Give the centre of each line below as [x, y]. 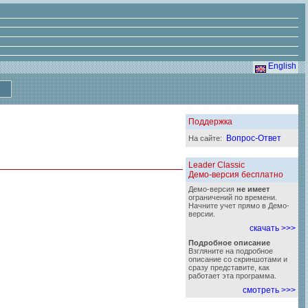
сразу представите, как [229, 267]
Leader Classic [217, 165]
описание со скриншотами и [238, 259]
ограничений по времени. [233, 197]
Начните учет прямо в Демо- [239, 206]
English [282, 66]
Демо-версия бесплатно [236, 175]
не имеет [253, 189]
